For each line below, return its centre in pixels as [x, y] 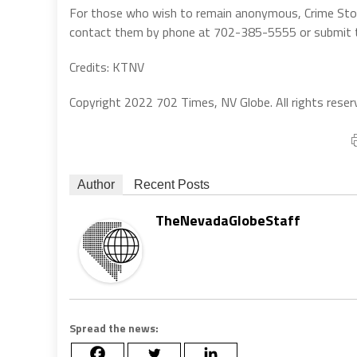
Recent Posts [172, 184]
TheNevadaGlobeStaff [228, 220]
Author [96, 184]
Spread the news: [114, 328]
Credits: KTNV [107, 67]
